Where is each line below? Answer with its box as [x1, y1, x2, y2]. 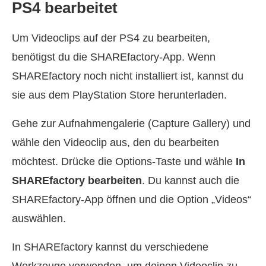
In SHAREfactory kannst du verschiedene [12, 240, 208, 253]
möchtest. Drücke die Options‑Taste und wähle [12, 155, 236, 167]
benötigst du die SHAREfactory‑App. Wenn [12, 50, 216, 63]
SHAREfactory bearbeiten [12, 174, 142, 186]
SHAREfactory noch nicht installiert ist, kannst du [12, 69, 243, 82]
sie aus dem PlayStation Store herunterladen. [12, 88, 227, 101]
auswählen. [12, 212, 66, 224]
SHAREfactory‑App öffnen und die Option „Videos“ [12, 193, 251, 205]
